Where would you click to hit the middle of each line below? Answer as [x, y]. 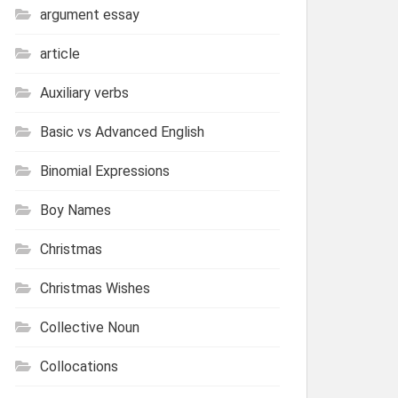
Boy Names [76, 210]
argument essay [90, 14]
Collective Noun [90, 327]
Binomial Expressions [105, 171]
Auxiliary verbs [84, 92]
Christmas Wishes [95, 288]
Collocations [79, 366]
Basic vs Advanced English [122, 131]
